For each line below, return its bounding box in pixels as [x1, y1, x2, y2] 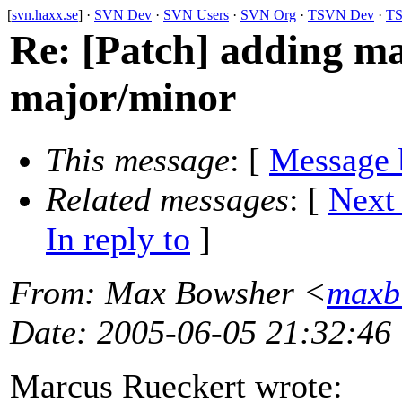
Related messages [46, 180, 289, 219]
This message [46, 141, 230, 179]
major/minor [10, 74, 236, 120]
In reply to [46, 220, 190, 258]
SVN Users [163, 7, 229, 22]
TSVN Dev [308, 7, 374, 22]
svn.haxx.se [12, 7, 78, 22]
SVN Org [240, 7, 296, 22]
